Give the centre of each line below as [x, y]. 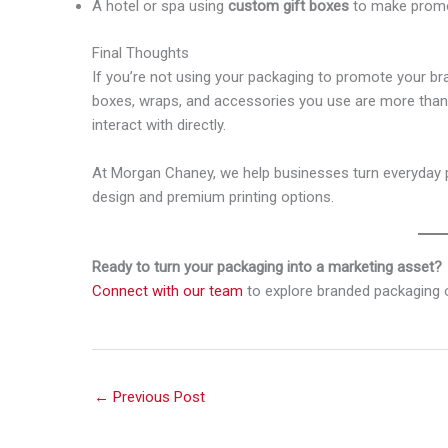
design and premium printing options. [213, 196]
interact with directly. [159, 124]
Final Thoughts [140, 52]
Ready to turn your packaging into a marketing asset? [267, 266]
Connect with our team [167, 290]
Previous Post [157, 397]
